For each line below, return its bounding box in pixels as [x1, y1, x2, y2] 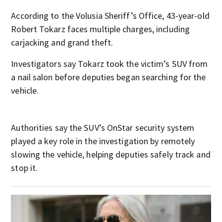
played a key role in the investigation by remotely [11, 135, 195, 147]
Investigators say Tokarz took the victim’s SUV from [11, 58, 208, 69]
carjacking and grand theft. [11, 37, 113, 48]
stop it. [11, 162, 38, 173]
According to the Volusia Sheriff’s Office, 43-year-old [11, 10, 210, 21]
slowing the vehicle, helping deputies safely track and [11, 149, 211, 160]
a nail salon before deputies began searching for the [11, 71, 206, 83]
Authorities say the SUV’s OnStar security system [11, 122, 195, 133]
